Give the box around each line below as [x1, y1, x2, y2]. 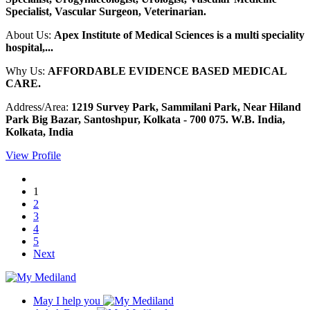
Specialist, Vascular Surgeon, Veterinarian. [6, 6, 206, 18]
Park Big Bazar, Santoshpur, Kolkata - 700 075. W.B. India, [6, 113, 285, 126]
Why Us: [6, 65, 48, 77]
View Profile [6, 149, 61, 162]
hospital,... [6, 42, 53, 54]
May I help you [33, 295, 103, 307]
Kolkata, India [6, 126, 73, 138]
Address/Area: [6, 101, 71, 113]
